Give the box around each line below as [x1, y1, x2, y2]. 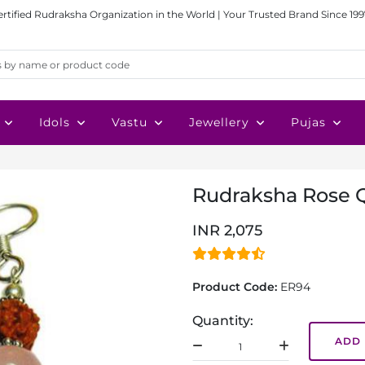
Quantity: [192, 313, 253, 328]
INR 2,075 [192, 222, 262, 240]
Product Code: [192, 279, 280, 294]
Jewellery [189, 115, 249, 130]
